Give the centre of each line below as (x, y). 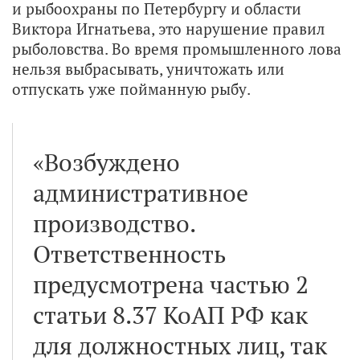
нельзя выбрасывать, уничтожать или (148, 68)
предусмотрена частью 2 (171, 284)
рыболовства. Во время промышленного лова (177, 48)
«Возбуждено (106, 162)
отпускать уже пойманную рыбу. (131, 88)
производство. (114, 223)
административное (141, 192)
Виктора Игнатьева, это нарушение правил (168, 28)
